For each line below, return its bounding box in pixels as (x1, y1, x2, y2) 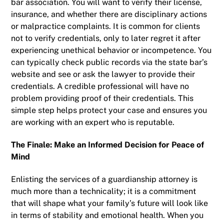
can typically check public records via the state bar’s (11, 57, 208, 67)
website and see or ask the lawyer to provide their (11, 69, 195, 79)
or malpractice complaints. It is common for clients (11, 21, 200, 31)
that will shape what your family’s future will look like (11, 198, 208, 208)
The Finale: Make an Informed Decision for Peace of (11, 139, 204, 149)
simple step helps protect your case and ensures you (11, 105, 207, 115)
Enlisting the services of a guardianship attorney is (11, 174, 198, 184)
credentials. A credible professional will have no (11, 81, 189, 91)
